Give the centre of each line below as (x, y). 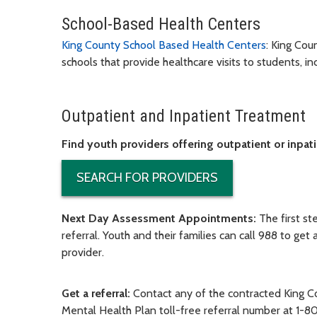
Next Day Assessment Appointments (157, 218)
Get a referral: (97, 293)
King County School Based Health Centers (164, 45)
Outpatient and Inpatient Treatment (184, 116)
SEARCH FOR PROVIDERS (147, 177)
